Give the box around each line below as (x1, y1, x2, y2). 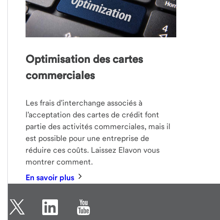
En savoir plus (26, 172, 77, 182)
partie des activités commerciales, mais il (26, 121, 171, 131)
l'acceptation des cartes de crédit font (26, 110, 160, 119)
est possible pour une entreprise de (26, 133, 150, 143)
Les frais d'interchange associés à (26, 98, 143, 108)
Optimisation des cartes (26, 52, 143, 65)
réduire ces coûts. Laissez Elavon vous (26, 145, 160, 155)
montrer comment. (26, 157, 93, 166)
